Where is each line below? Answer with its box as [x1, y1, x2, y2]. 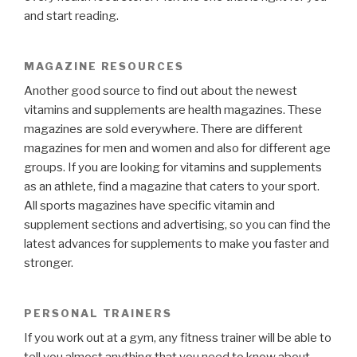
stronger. [24, 256, 73, 271]
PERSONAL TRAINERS [24, 307, 173, 320]
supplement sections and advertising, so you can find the [24, 218, 331, 233]
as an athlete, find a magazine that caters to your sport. [24, 179, 320, 194]
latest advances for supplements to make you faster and [24, 237, 329, 252]
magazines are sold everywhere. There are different [24, 122, 303, 137]
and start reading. [24, 9, 119, 24]
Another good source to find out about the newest [24, 84, 297, 99]
